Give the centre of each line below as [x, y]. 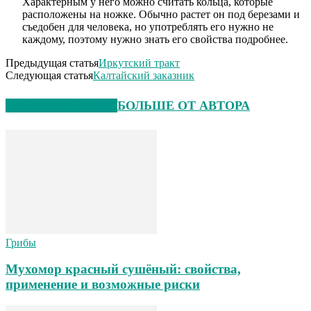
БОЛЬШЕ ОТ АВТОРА [184, 105]
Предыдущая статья [52, 62]
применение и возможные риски [103, 285]
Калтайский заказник [144, 75]
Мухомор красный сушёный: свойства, [123, 269]
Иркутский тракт [139, 62]
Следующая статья [49, 75]
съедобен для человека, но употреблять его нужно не [148, 26]
